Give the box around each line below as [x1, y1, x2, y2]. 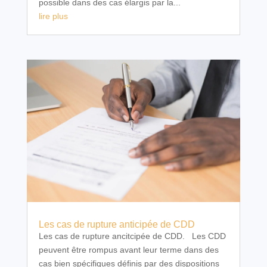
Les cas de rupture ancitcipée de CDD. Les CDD [38, 231, 226, 241]
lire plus [38, 11, 68, 21]
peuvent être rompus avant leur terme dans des [38, 245, 219, 255]
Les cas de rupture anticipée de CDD [38, 219, 195, 230]
